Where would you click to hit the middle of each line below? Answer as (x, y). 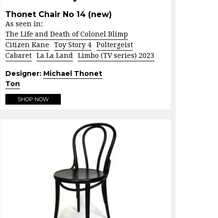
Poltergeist (115, 45)
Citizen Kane (27, 45)
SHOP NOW (33, 99)
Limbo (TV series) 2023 (116, 55)
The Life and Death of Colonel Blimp (67, 34)
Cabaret (18, 55)
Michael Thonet (73, 73)
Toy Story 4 (73, 45)
